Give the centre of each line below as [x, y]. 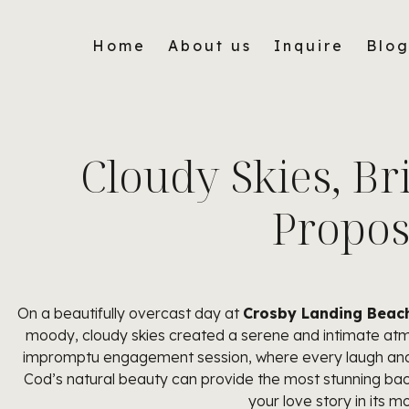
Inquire [309, 46]
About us [210, 46]
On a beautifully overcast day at [130, 313]
